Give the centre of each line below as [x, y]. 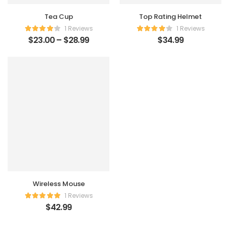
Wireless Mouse [59, 184]
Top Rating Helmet [170, 17]
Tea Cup [59, 17]
